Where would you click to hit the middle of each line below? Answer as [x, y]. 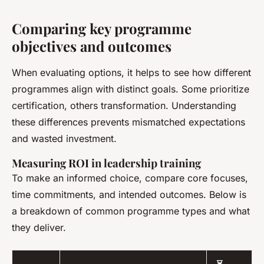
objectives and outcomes [92, 46]
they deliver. [39, 228]
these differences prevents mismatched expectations [128, 122]
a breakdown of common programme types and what [131, 211]
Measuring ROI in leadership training [106, 163]
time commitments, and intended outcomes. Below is [129, 195]
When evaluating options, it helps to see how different [131, 73]
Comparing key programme [102, 29]
